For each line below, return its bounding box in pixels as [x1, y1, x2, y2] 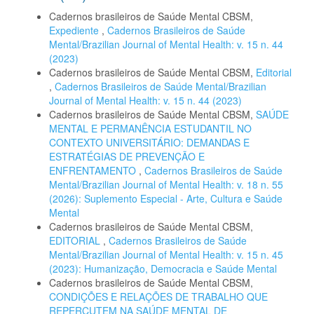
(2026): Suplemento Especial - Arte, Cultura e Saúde [49, 191, 282, 205]
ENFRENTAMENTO [49, 163, 139, 177]
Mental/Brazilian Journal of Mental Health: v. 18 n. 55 [49, 177, 283, 191]
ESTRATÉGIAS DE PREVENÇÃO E [49, 149, 205, 163]
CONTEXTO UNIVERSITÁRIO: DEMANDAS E [49, 135, 250, 149]
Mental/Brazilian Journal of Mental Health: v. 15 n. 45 [49, 247, 283, 261]
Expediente [49, 22, 102, 37]
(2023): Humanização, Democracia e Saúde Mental [49, 261, 277, 275]
